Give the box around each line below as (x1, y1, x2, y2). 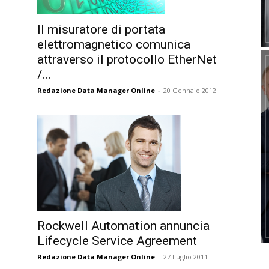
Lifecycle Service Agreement (37, 234, 197, 248)
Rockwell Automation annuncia (37, 219, 210, 233)
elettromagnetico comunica (37, 37, 190, 52)
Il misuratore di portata (37, 22, 165, 37)
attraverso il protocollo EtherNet (37, 52, 217, 67)
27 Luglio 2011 (163, 252, 208, 261)
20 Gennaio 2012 (163, 86, 216, 95)
